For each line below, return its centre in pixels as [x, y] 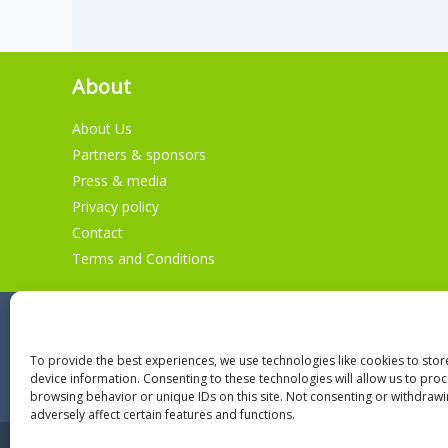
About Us [102, 128]
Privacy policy [115, 206]
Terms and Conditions [143, 258]
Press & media [119, 180]
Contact [97, 232]
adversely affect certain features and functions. [162, 414]
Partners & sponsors [139, 154]
